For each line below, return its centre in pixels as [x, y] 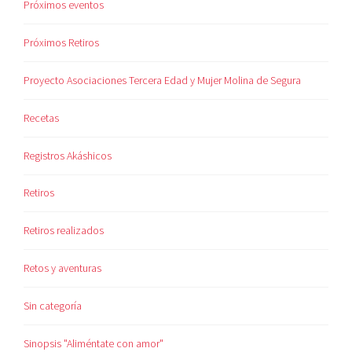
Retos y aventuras [63, 268]
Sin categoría [53, 306]
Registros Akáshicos [68, 155]
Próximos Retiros [62, 42]
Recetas [42, 117]
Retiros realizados [64, 231]
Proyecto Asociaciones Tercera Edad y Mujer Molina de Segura [163, 80]
